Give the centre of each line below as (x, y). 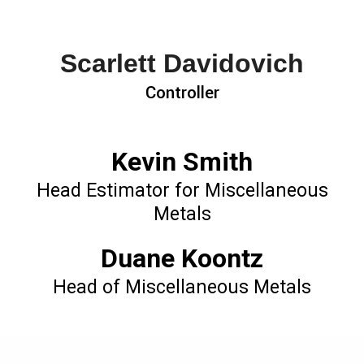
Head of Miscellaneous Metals (182, 287)
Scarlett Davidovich (182, 63)
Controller (182, 92)
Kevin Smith (182, 161)
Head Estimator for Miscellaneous (182, 190)
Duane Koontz (182, 258)
